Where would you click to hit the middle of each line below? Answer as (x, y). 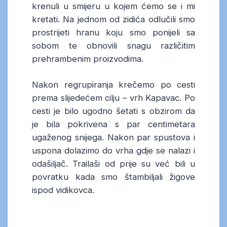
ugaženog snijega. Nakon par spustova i (113, 137)
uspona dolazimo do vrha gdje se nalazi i (113, 150)
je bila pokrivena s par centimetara (113, 124)
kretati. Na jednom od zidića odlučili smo (113, 19)
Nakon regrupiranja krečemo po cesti (113, 84)
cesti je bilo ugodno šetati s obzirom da (113, 111)
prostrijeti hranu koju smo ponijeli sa (113, 32)
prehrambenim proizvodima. (88, 59)
